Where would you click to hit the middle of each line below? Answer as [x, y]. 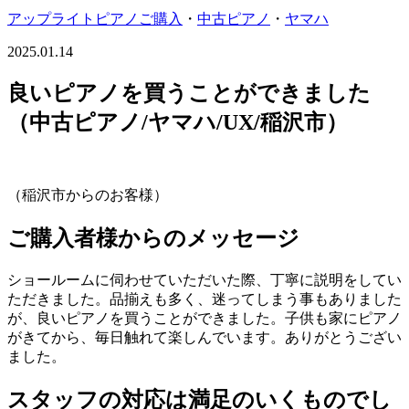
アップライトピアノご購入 [95, 19]
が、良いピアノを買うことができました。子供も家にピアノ [204, 318]
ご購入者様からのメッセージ [153, 238]
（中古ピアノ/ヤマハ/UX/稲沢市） [178, 122]
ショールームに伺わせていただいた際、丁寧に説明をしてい [204, 279]
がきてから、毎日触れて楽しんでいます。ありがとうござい [204, 337]
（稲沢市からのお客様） [88, 194]
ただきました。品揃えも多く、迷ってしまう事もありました [204, 299]
